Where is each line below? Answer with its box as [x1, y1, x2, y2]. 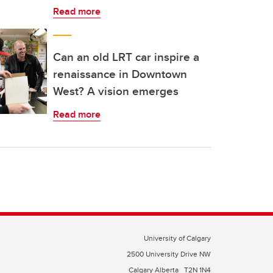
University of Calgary [144, 233, 211, 243]
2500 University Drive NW [127, 249, 211, 259]
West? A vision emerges [53, 82, 179, 99]
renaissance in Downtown [53, 65, 187, 82]
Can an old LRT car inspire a [53, 48, 199, 65]
